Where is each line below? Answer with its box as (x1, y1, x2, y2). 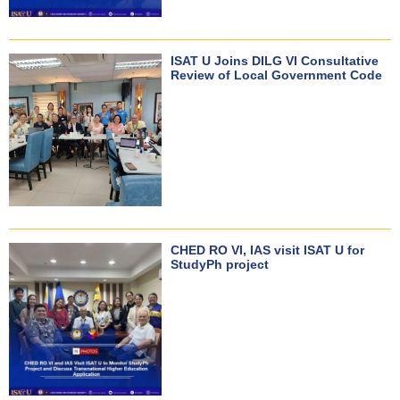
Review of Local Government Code (171, 67, 383, 82)
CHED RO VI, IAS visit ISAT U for (171, 242, 365, 257)
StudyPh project (171, 256, 270, 271)
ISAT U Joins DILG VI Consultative (171, 53, 379, 68)
